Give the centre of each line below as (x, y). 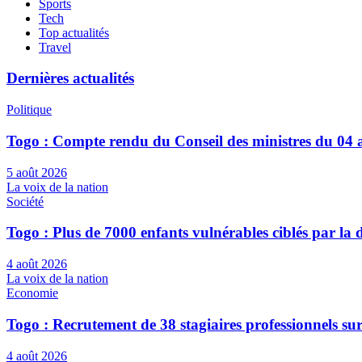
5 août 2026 (37, 172)
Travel (55, 47)
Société (25, 201)
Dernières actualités (70, 78)
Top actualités (74, 32)
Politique (29, 110)
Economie (32, 293)
